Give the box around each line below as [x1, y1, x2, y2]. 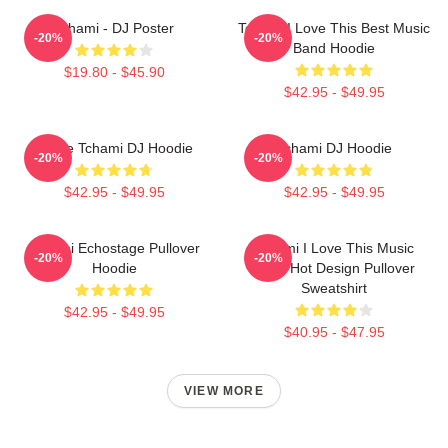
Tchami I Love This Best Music [238, 19, 430, 36]
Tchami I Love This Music [254, 239, 414, 256]
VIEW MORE [184, 383, 264, 398]
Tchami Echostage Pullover [28, 239, 200, 256]
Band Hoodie [293, 39, 375, 56]
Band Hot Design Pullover [253, 259, 415, 276]
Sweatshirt [301, 279, 367, 296]
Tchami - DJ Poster [54, 19, 174, 36]
